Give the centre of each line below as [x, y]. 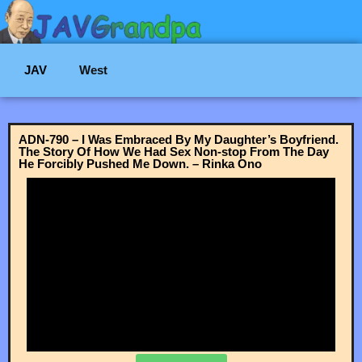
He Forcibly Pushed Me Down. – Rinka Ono [140, 163]
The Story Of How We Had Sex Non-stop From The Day [174, 151]
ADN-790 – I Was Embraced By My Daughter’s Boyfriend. [179, 139]
